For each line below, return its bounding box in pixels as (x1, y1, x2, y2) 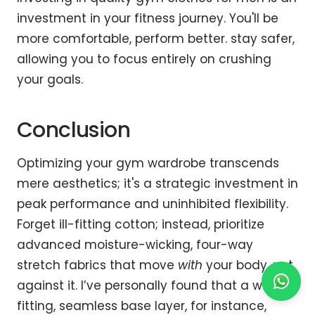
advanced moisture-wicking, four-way (17, 236, 253, 253)
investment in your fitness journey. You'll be (17, 9, 278, 27)
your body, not (202, 256, 293, 274)
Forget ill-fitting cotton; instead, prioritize (17, 215, 264, 233)
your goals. (17, 70, 83, 88)
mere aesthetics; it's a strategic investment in (17, 174, 298, 192)
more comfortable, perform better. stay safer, (17, 30, 295, 47)
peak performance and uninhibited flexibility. (17, 195, 288, 212)
